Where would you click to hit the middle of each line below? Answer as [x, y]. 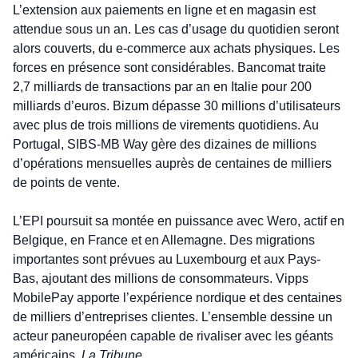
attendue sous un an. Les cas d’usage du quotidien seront [176, 30]
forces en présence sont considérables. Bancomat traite [169, 68]
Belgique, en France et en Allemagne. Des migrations [164, 241]
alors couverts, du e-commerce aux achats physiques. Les [176, 49]
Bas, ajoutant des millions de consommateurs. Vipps [161, 279]
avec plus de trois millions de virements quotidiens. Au [166, 125]
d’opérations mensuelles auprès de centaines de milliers [172, 164]
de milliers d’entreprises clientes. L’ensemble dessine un [173, 317]
